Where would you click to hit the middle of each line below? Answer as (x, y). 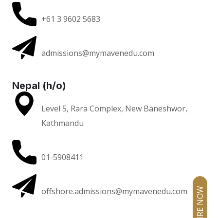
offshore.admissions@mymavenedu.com (114, 191)
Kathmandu (63, 123)
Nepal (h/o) (39, 86)
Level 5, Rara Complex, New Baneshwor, (114, 109)
